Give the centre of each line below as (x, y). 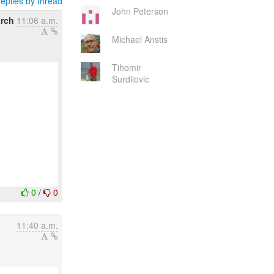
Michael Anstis (139, 39)
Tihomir (126, 67)
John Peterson (140, 11)
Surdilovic (130, 79)
